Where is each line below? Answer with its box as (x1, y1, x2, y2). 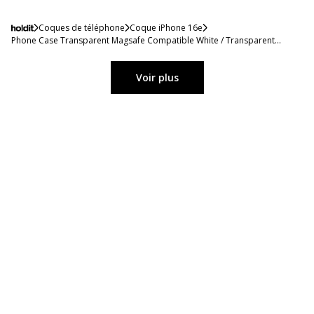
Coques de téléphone (38, 21, 125, 34)
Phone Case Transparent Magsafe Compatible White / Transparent (11, 34, 275, 46)
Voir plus (135, 70, 179, 84)
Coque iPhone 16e (129, 21, 203, 34)
